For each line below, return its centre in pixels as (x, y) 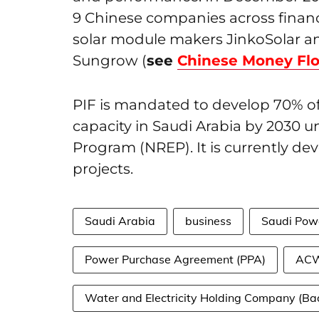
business (208, 221)
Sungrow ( (110, 61)
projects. (103, 169)
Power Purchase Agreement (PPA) (175, 259)
